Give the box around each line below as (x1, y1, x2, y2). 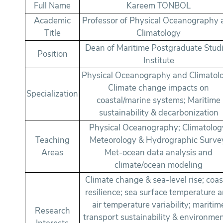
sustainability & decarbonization (99, 107, 219, 119)
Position (37, 48, 68, 60)
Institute (143, 55, 174, 67)
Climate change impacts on (108, 82, 210, 94)
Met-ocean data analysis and (105, 147, 213, 159)
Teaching (35, 134, 70, 146)
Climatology (136, 27, 181, 39)
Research (34, 205, 70, 217)
